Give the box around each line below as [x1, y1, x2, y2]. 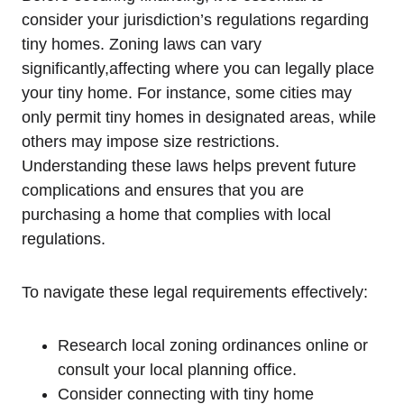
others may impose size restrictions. [22, 133, 280, 151]
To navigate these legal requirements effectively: [22, 283, 368, 302]
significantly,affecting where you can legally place [22, 60, 374, 78]
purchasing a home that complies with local [22, 206, 331, 225]
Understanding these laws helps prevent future [22, 157, 356, 176]
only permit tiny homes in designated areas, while [22, 108, 376, 127]
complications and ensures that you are [22, 181, 304, 200]
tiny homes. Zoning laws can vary [22, 35, 262, 54]
